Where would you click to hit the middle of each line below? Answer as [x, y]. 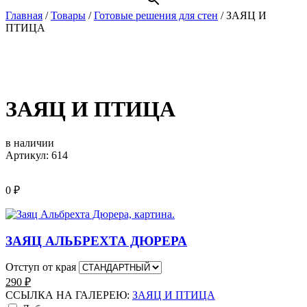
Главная [24, 15]
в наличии [30, 143]
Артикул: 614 [37, 155]
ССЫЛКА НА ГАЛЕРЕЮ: [69, 295]
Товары [68, 15]
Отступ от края [41, 267]
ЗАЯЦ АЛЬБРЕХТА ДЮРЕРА [96, 241]
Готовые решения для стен [156, 15]
